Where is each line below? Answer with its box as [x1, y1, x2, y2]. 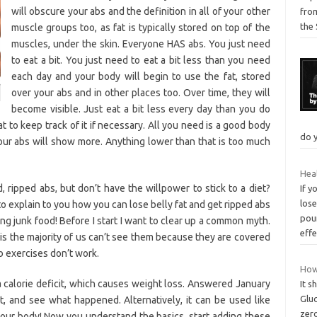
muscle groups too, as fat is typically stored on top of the [11, 21, 270, 33]
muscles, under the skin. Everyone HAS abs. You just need [11, 38, 270, 50]
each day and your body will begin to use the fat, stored [11, 70, 270, 82]
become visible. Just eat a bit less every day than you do [11, 103, 270, 115]
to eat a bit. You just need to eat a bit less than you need [11, 54, 270, 66]
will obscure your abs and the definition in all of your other [11, 5, 270, 17]
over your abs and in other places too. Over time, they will [11, 86, 270, 98]
